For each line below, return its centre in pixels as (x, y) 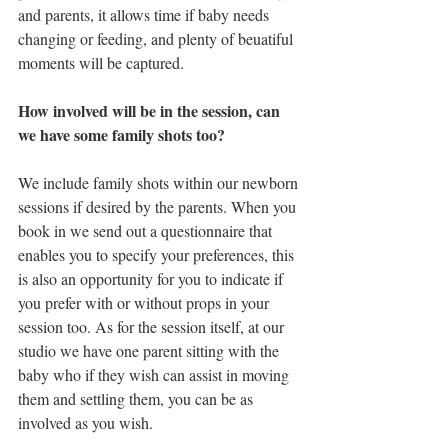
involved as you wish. (85, 422)
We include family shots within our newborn (160, 182)
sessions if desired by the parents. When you (159, 206)
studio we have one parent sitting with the (150, 350)
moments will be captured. (103, 62)
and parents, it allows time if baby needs (145, 14)
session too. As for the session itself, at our (153, 326)
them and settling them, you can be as (137, 398)
